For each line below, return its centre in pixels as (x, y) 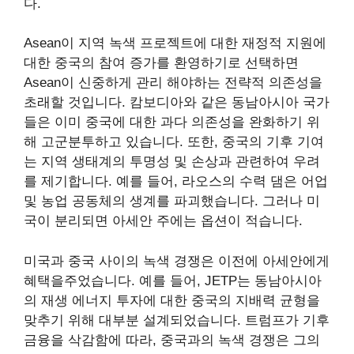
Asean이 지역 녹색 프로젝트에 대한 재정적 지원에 (175, 43)
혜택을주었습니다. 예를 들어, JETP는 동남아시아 (173, 281)
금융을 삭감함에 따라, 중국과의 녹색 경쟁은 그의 (172, 340)
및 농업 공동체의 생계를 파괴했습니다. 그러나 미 (172, 201)
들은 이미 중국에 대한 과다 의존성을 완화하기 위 (172, 122)
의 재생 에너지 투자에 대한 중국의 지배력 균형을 (172, 300)
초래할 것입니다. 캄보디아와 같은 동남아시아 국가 (177, 103)
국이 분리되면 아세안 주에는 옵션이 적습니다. (163, 221)
